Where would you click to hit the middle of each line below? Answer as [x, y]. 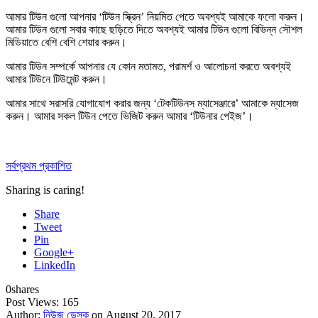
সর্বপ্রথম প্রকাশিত [39, 166]
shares [25, 290]
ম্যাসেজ [285, 104]
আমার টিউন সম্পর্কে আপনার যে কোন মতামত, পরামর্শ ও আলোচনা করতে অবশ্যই [148, 67]
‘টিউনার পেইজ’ [218, 116]
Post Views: [34, 302]
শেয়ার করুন [99, 43]
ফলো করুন [277, 17]
